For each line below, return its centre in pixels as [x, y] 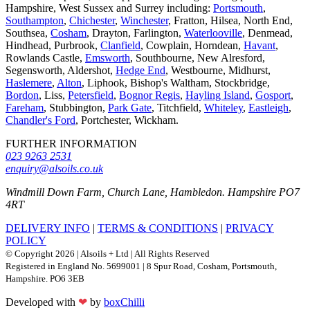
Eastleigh [268, 108]
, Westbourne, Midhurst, [218, 71]
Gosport [273, 95]
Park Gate [130, 108]
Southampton [35, 21]
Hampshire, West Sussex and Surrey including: [109, 8]
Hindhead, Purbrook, [53, 46]
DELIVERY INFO [48, 228]
